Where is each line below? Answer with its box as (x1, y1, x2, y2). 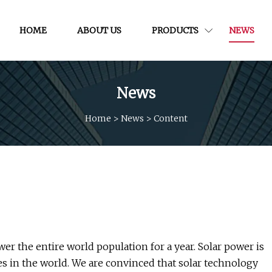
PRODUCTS (151, 24, 199, 36)
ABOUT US (76, 24, 121, 36)
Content (153, 112, 188, 124)
